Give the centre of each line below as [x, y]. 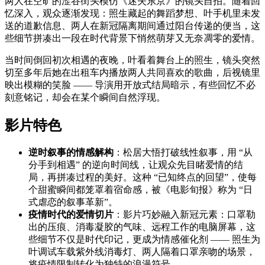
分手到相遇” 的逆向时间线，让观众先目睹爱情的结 [136, 164]
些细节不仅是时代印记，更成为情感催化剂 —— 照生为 [144, 239]
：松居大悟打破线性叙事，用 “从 [183, 152]
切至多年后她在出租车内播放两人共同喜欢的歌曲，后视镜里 [132, 72]
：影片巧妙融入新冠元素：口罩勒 [185, 214]
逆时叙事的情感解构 [71, 152]
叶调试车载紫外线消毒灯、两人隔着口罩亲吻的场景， [142, 251]
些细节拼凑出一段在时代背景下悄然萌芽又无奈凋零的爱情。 [132, 38]
